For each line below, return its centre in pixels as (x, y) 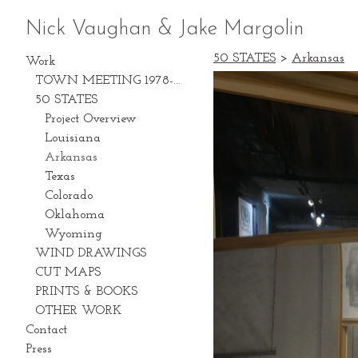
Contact (46, 330)
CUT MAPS (68, 272)
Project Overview (90, 119)
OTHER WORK (78, 311)
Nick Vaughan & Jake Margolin (165, 29)
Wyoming (74, 234)
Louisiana (73, 138)
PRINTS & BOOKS (86, 292)
